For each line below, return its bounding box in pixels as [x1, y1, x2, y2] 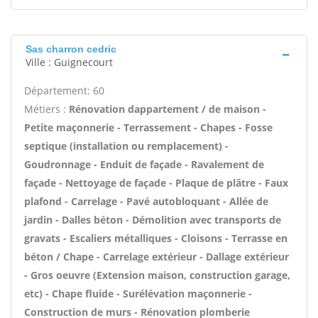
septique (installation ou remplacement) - [24, 139, 229, 153]
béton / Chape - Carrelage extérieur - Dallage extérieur [24, 250, 289, 263]
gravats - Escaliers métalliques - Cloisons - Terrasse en [24, 231, 287, 245]
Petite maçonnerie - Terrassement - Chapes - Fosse [24, 121, 273, 134]
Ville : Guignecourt [26, 55, 113, 69]
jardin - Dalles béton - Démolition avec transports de [24, 213, 281, 226]
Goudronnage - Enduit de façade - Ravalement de [24, 158, 264, 171]
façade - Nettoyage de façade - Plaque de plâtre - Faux [24, 176, 288, 190]
